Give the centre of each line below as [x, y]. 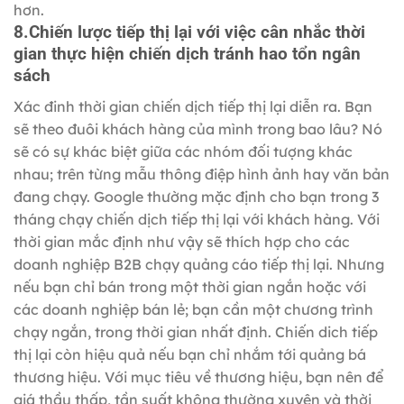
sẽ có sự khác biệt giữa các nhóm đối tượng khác [183, 151]
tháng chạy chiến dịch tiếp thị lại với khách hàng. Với [197, 219]
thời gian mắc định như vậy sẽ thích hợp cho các [182, 241]
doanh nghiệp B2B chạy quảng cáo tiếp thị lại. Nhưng [199, 264]
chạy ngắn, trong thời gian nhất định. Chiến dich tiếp [196, 331]
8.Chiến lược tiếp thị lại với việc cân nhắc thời [189, 32]
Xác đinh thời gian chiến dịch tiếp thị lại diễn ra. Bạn [193, 106]
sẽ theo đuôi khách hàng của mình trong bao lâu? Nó [198, 129]
